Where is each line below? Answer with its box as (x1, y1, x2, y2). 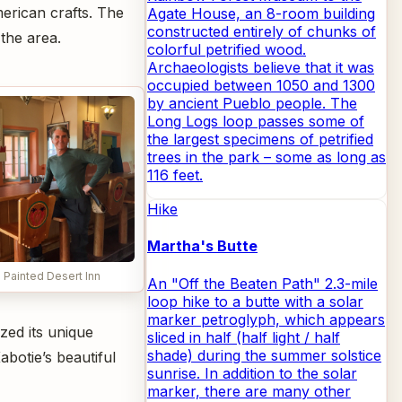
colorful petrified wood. (147, 40, 306, 59)
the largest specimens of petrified (147, 130, 373, 149)
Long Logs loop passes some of (147, 112, 364, 131)
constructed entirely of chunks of (147, 22, 376, 41)
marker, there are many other (147, 381, 351, 400)
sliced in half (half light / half (147, 328, 340, 346)
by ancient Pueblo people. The (147, 94, 357, 113)
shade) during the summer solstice (147, 345, 381, 364)
